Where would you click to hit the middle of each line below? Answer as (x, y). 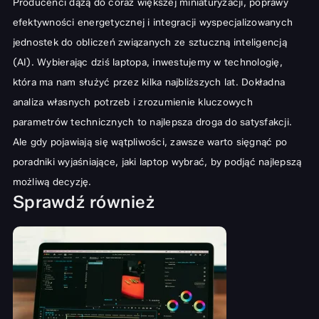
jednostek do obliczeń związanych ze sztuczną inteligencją (150, 42)
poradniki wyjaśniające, (67, 162)
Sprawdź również (83, 202)
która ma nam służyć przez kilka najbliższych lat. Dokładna (148, 82)
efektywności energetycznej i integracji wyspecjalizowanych (152, 22)
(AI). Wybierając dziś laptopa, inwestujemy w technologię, (147, 62)
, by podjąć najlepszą (253, 162)
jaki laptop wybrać (163, 162)
